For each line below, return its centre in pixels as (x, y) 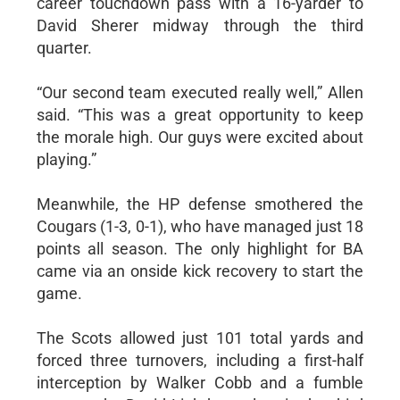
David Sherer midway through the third (200, 25)
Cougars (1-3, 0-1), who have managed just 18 (200, 226)
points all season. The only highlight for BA (200, 249)
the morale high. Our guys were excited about (200, 137)
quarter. (64, 48)
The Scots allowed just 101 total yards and (200, 338)
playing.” (66, 159)
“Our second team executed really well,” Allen (200, 92)
